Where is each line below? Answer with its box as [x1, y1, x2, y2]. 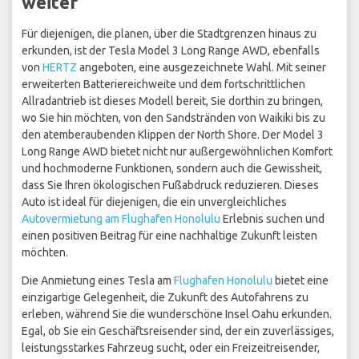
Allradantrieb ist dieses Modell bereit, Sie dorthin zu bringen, [22, 95, 323, 108]
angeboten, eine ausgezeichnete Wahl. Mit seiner [77, 61, 326, 75]
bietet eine [272, 274, 329, 288]
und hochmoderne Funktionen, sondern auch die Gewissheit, [22, 162, 322, 175]
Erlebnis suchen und [220, 212, 325, 226]
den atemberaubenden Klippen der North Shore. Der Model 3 [22, 128, 324, 142]
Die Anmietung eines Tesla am [22, 274, 174, 288]
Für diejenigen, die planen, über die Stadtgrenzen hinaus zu [22, 27, 317, 41]
